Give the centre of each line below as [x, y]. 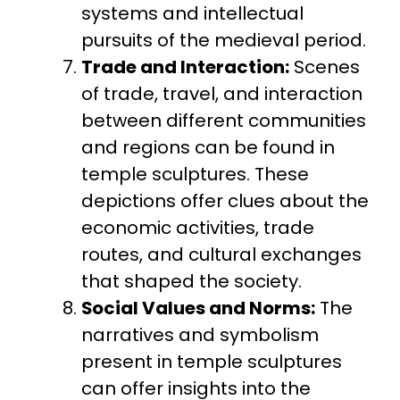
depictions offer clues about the [225, 200]
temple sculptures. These [196, 174]
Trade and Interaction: [186, 67]
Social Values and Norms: [199, 308]
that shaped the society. [192, 281]
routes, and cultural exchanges [222, 254]
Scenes [325, 67]
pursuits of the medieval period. [224, 40]
